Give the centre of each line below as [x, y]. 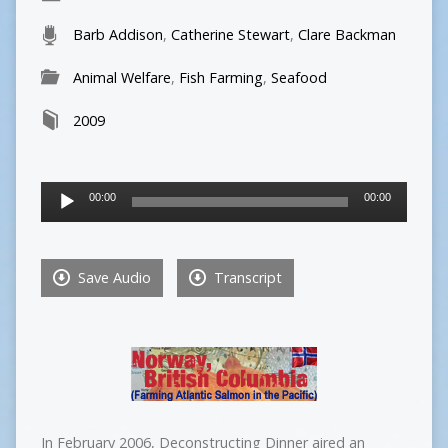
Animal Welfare [121, 77]
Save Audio [112, 277]
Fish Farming [220, 77]
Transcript [245, 277]
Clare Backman [346, 34]
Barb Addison [117, 34]
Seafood [298, 77]
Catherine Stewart [230, 34]
